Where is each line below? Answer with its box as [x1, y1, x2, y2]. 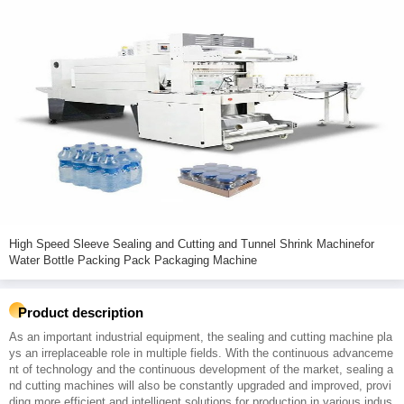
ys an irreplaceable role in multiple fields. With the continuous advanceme [9, 346, 393, 360]
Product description [18, 305, 143, 320]
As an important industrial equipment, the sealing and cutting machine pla [9, 330, 392, 344]
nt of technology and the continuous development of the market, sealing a [9, 363, 393, 376]
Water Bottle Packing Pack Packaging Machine [9, 253, 257, 267]
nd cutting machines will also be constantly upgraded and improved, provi [9, 379, 391, 392]
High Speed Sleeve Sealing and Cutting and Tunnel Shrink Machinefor [9, 237, 73, 251]
